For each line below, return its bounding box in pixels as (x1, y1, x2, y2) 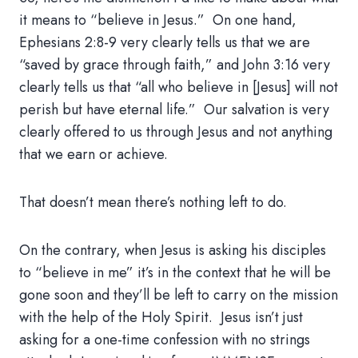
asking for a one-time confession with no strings (19, 329, 310, 350)
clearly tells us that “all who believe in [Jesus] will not (19, 77, 338, 97)
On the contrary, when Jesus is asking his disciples (19, 240, 326, 261)
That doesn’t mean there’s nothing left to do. (19, 192, 287, 213)
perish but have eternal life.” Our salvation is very (19, 99, 329, 120)
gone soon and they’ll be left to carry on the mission (19, 284, 338, 305)
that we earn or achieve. (19, 144, 168, 165)
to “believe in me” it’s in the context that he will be (19, 262, 331, 283)
